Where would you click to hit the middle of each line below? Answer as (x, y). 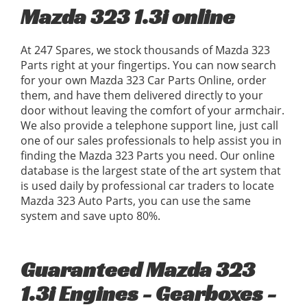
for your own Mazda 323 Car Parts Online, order (144, 81)
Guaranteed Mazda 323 (138, 270)
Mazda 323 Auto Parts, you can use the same (136, 201)
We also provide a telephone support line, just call (149, 126)
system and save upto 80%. (90, 216)
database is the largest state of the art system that (151, 171)
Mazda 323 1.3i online (128, 17)
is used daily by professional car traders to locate (147, 186)
